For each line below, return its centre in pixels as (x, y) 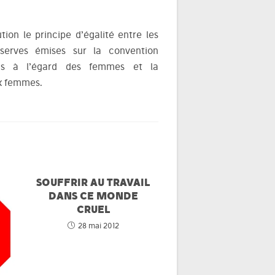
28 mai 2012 (98, 226)
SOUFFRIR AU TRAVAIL (93, 182)
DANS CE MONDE (93, 196)
